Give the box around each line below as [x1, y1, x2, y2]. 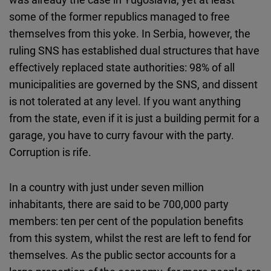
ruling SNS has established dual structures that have [9, 43, 260, 58]
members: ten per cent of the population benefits [9, 214, 243, 229]
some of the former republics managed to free [9, 9, 230, 24]
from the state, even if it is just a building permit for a [9, 111, 260, 126]
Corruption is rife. [9, 145, 91, 160]
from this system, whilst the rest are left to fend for [9, 230, 251, 246]
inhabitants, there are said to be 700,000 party [9, 197, 229, 212]
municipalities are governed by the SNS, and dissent [9, 77, 258, 92]
